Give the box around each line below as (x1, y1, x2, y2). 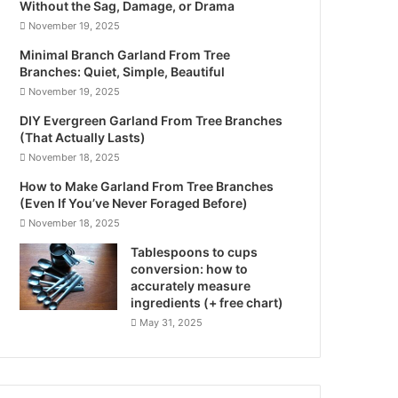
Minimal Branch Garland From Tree (20, 46, 231, 62)
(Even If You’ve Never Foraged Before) (20, 195, 249, 211)
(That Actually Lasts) (20, 129, 147, 145)
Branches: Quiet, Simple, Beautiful (20, 63, 226, 79)
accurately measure (131, 277, 251, 293)
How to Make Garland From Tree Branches (20, 178, 275, 194)
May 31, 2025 (139, 315, 203, 329)
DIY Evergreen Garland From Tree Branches (20, 112, 283, 128)
